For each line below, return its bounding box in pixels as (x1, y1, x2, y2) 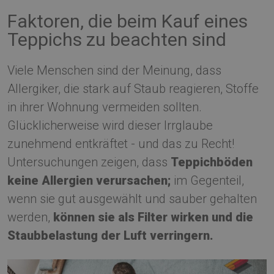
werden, (7, 210, 53, 224)
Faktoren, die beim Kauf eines (7, 10, 248, 32)
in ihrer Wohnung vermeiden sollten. (7, 100, 202, 114)
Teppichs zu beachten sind (7, 29, 226, 50)
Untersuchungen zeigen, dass (7, 155, 171, 169)
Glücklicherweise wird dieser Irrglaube (7, 118, 213, 133)
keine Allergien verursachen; (7, 173, 171, 188)
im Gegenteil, (171, 173, 244, 188)
